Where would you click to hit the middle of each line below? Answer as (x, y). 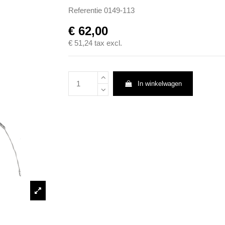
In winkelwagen (159, 84)
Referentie (85, 10)
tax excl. (108, 43)
